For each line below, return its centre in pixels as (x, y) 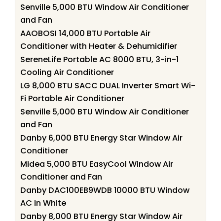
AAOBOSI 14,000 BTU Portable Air (85, 33)
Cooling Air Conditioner (67, 72)
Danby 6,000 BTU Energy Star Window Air (101, 138)
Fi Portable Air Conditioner (72, 98)
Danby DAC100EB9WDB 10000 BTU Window (105, 190)
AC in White (43, 203)
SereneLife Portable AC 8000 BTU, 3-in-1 (99, 59)
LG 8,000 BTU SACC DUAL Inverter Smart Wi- (108, 85)
